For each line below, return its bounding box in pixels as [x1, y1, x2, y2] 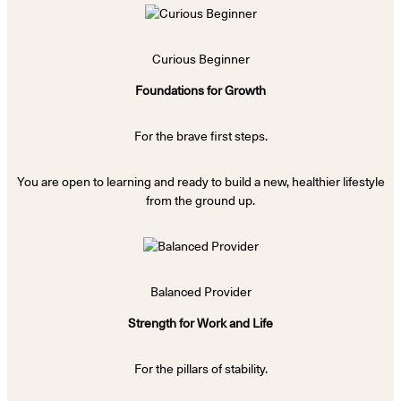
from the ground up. [146, 193, 255, 209]
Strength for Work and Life [128, 316, 273, 331]
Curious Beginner [151, 52, 250, 67]
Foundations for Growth [135, 83, 266, 98]
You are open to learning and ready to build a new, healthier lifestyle [16, 175, 385, 190]
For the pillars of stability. [133, 362, 268, 377]
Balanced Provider [149, 285, 252, 300]
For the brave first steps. [133, 129, 268, 144]
